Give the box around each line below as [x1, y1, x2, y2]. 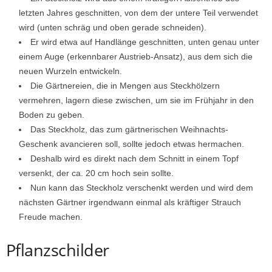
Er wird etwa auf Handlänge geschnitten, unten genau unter [30, 37, 259, 47]
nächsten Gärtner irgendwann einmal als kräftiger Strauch [19, 197, 241, 208]
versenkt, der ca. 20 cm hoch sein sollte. [19, 168, 174, 178]
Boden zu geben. [19, 110, 84, 120]
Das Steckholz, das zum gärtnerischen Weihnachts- [30, 124, 228, 135]
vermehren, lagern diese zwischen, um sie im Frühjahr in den [19, 95, 254, 106]
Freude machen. [19, 212, 83, 222]
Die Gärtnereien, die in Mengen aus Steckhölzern [30, 81, 220, 91]
